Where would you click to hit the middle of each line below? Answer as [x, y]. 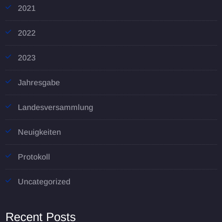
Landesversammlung [55, 107]
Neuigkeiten [39, 132]
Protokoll [34, 157]
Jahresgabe [39, 83]
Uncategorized [44, 182]
